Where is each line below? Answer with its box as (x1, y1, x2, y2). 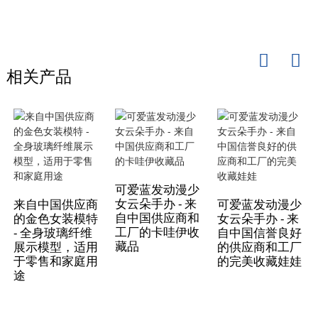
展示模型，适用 (13, 238, 98, 255)
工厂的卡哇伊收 (115, 224, 200, 240)
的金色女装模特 (13, 210, 98, 226)
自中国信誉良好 (216, 224, 302, 241)
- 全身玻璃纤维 (13, 224, 92, 241)
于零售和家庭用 (13, 253, 98, 269)
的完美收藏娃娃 (216, 253, 302, 269)
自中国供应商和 (115, 209, 200, 226)
